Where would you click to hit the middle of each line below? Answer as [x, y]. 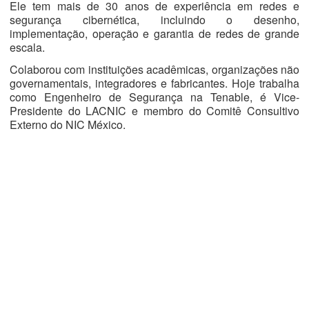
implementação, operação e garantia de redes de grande [154, 33]
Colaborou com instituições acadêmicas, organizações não [154, 69]
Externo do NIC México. [68, 124]
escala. [29, 47]
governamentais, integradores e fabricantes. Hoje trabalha [154, 83]
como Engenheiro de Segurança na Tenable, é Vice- [154, 97]
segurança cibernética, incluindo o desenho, [154, 20]
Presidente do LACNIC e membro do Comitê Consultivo [154, 111]
